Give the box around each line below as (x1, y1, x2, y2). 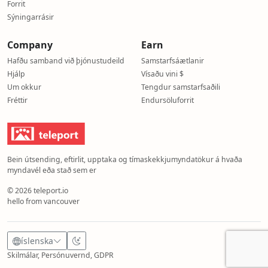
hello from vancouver (7, 196, 80, 206)
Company (7, 38, 53, 51)
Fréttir (7, 95, 28, 105)
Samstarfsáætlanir (141, 56, 204, 66)
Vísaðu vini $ (141, 69, 184, 79)
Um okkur (7, 82, 41, 92)
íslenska (21, 235, 53, 246)
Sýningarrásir (7, 12, 54, 22)
